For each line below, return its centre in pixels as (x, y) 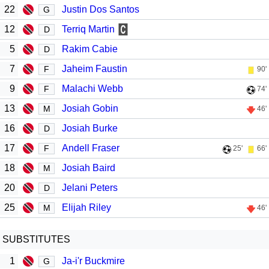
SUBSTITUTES (36, 239)
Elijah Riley (86, 207)
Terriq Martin (88, 29)
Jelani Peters (90, 188)
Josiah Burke (90, 128)
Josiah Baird (89, 168)
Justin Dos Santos (101, 9)
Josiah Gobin (90, 108)
